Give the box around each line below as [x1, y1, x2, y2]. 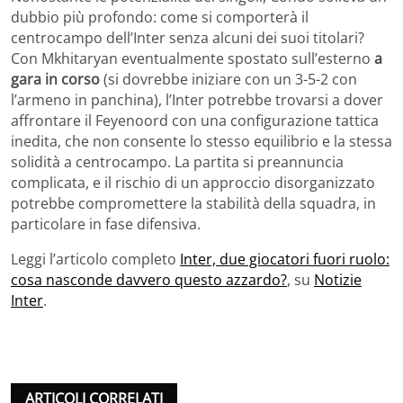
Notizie [314, 270, 362, 291]
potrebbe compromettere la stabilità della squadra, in [11, 193, 376, 214]
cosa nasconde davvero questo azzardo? [11, 270, 287, 291]
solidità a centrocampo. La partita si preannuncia [11, 152, 344, 173]
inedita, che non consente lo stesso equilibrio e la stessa [11, 131, 392, 152]
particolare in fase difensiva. [11, 214, 201, 235]
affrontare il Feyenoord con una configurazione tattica [11, 111, 379, 131]
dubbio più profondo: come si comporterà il [11, 7, 309, 28]
